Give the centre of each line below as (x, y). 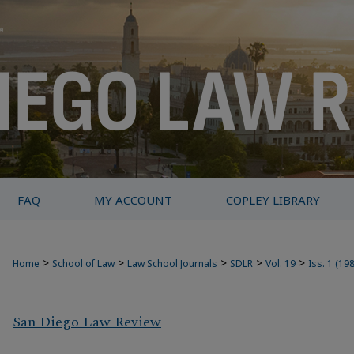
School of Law (83, 264)
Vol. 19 (281, 264)
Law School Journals (172, 264)
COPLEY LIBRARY (273, 200)
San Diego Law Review (87, 322)
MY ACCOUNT (134, 200)
